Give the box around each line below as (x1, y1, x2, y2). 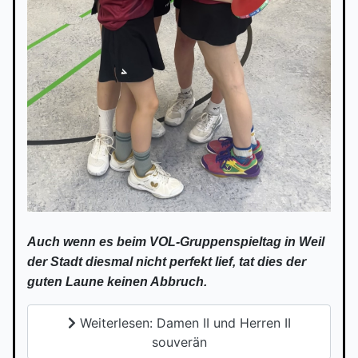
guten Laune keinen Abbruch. (27, 275, 207, 289)
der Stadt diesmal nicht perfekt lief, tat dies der (27, 255, 306, 269)
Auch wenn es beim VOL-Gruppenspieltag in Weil (27, 235, 324, 249)
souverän (151, 333, 207, 350)
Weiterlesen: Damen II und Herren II (75, 314, 291, 331)
